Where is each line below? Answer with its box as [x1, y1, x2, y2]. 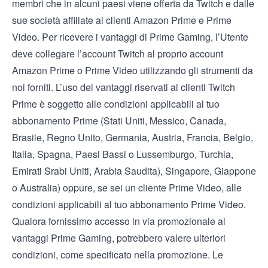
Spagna [37, 147, 71, 161]
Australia [20, 181, 57, 194]
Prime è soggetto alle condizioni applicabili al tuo [12, 97, 220, 111]
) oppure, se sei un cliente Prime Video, [57, 181, 226, 194]
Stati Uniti [103, 114, 145, 127]
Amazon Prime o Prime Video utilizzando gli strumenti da [12, 63, 253, 77]
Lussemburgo [136, 147, 194, 161]
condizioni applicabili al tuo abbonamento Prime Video [12, 197, 243, 211]
